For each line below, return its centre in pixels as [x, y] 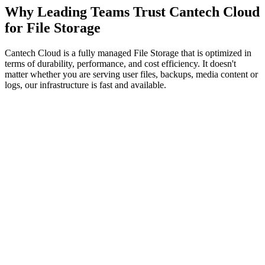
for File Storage [53, 28]
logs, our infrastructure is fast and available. [85, 85]
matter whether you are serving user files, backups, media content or [131, 74]
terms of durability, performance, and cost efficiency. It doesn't [120, 63]
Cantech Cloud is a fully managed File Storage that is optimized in [128, 53]
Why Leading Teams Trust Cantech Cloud [132, 12]
